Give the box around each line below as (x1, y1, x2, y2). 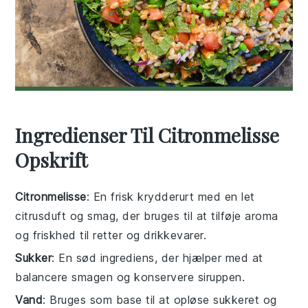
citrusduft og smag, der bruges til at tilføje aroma (15, 208, 278, 223)
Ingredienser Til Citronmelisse (15, 122, 280, 148)
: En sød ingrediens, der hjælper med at (52, 250, 263, 265)
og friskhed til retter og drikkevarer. (15, 228, 207, 242)
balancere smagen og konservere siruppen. (15, 269, 245, 284)
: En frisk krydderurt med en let (86, 189, 255, 203)
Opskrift (15, 146, 88, 173)
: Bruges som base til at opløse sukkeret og (43, 292, 277, 307)
